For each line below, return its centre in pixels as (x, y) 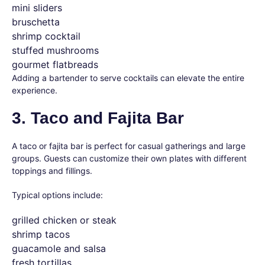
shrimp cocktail (46, 36)
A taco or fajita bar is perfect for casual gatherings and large (129, 146)
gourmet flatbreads (55, 64)
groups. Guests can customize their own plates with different (129, 158)
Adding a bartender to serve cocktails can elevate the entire (128, 78)
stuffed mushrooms (55, 50)
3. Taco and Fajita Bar (98, 118)
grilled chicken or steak (64, 220)
